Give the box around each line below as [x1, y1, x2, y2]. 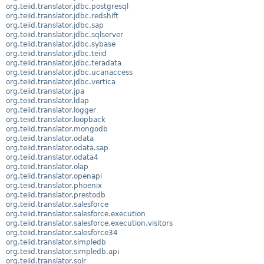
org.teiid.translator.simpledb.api [6, 247, 119, 256]
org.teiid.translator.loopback [6, 115, 105, 124]
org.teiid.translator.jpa [6, 87, 84, 95]
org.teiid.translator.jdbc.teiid [6, 49, 107, 58]
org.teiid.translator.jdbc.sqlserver [6, 30, 123, 39]
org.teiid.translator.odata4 [6, 153, 98, 161]
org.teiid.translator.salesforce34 [6, 228, 118, 237]
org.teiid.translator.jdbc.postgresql [6, 2, 128, 11]
